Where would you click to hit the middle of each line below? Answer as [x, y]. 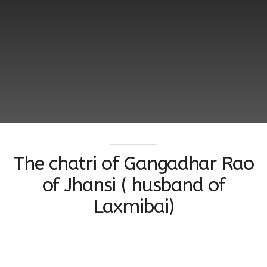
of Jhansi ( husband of [133, 185]
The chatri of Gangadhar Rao [133, 164]
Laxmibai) [133, 207]
